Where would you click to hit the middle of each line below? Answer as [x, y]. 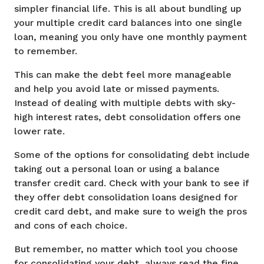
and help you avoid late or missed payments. [117, 89]
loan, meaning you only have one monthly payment [131, 37]
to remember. [46, 51]
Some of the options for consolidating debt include [132, 155]
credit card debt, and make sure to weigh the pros [131, 212]
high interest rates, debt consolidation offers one [128, 117]
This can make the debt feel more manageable [123, 75]
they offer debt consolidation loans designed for [126, 197]
